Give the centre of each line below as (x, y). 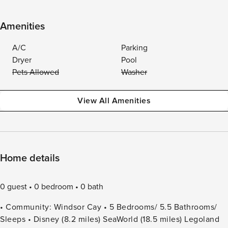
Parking (134, 48)
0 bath (92, 187)
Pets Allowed (36, 72)
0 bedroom (54, 187)
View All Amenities (114, 101)
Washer (134, 72)
